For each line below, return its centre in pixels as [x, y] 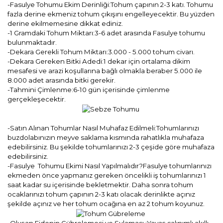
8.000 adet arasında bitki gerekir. [61, 80]
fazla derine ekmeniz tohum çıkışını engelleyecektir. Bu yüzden [111, 14]
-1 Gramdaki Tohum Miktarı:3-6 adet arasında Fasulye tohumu [106, 33]
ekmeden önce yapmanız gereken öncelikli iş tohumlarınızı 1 [107, 175]
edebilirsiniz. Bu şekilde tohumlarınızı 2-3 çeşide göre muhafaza [111, 147]
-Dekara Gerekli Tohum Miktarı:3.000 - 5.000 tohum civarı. [101, 52]
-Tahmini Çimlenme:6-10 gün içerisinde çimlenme [89, 90]
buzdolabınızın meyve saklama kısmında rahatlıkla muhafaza [106, 137]
